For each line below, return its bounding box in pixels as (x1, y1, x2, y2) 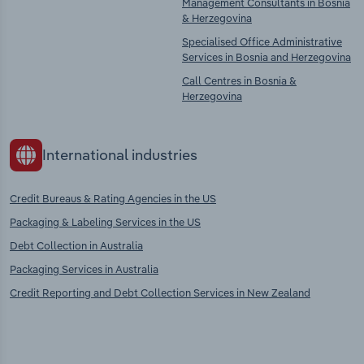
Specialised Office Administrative (182, 35, 342, 49)
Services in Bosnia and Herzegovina (182, 50, 351, 64)
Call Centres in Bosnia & (182, 74, 297, 88)
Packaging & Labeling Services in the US (10, 214, 201, 228)
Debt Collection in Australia (10, 238, 143, 252)
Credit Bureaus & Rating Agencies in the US (10, 191, 216, 205)
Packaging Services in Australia (10, 262, 158, 275)
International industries (42, 145, 197, 165)
